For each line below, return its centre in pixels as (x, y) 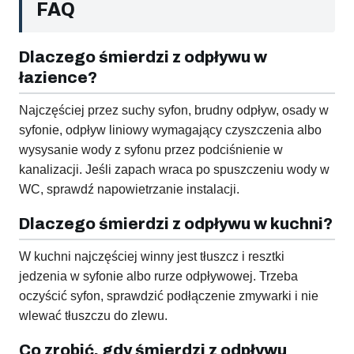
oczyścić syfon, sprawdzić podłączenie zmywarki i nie (169, 296)
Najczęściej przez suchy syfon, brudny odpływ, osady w (174, 111)
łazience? (58, 78)
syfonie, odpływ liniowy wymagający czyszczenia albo (170, 130)
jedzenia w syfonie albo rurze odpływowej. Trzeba (158, 277)
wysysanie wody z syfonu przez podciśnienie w (151, 150)
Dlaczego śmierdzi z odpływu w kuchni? (176, 224)
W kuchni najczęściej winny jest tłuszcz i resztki (152, 257)
